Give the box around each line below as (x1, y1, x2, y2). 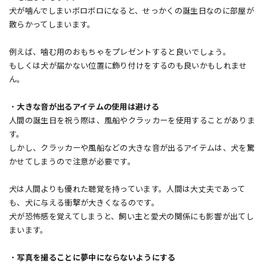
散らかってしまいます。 (9, 20, 95, 30)
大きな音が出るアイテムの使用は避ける (17, 103, 160, 112)
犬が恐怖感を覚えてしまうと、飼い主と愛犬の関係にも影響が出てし (9, 212, 254, 222)
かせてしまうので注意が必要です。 (9, 157, 136, 167)
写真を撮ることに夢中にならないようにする (17, 253, 176, 263)
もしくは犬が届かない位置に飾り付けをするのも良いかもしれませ (9, 61, 247, 71)
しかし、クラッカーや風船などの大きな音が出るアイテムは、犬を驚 (9, 144, 254, 153)
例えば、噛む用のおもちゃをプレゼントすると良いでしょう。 (9, 48, 231, 57)
